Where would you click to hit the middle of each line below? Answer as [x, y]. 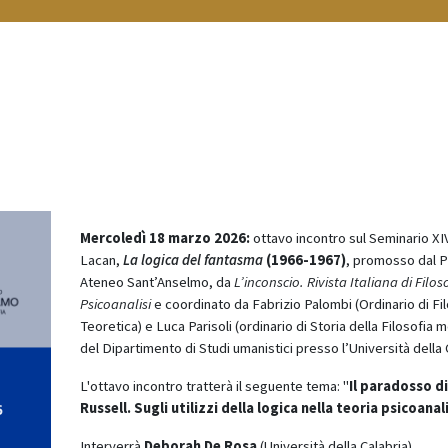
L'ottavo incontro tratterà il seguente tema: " [214, 386]
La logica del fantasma [194, 260]
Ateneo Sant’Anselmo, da [156, 282]
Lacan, [99, 260]
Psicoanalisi [115, 304]
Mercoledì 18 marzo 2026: [164, 238]
